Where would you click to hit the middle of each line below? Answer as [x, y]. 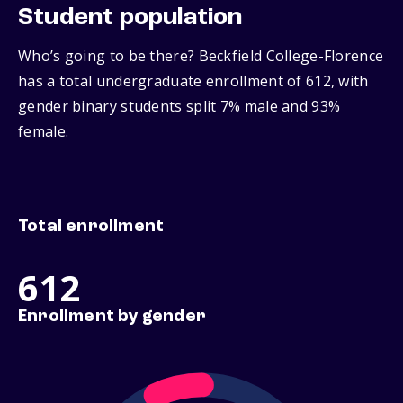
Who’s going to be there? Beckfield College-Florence [201, 56]
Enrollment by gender [112, 317]
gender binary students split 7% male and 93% [179, 107]
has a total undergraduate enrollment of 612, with [193, 81]
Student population [130, 18]
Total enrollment [91, 227]
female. [44, 132]
